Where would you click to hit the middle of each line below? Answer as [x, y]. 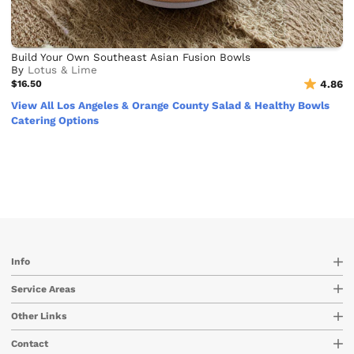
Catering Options [55, 121]
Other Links [39, 316]
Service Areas [43, 289]
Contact [30, 343]
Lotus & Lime [63, 70]
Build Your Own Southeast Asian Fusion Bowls [131, 57]
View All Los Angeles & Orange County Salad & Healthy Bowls [171, 106]
